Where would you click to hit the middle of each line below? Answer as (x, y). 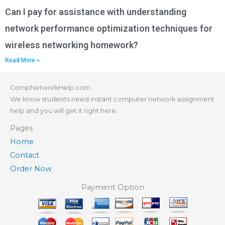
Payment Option (113, 188)
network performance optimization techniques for (109, 29)
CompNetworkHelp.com (50, 88)
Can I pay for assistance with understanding (96, 12)
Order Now (31, 169)
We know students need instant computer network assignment (112, 99)
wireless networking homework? (72, 45)
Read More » (22, 61)
